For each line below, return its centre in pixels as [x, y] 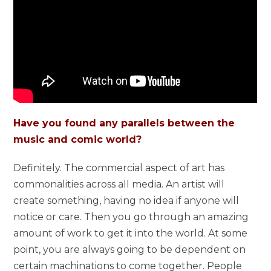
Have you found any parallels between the [124, 123]
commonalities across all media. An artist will [119, 184]
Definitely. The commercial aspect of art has [119, 168]
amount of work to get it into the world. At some [131, 233]
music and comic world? [78, 139]
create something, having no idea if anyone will [126, 200]
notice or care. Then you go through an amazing [131, 217]
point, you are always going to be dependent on [130, 249]
